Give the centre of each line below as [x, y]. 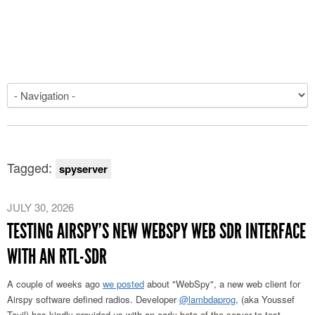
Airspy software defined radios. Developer [93, 299]
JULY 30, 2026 [40, 207]
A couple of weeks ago [55, 284]
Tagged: [31, 167]
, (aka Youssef [265, 299]
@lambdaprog [207, 299]
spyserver [83, 169]
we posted [123, 284]
